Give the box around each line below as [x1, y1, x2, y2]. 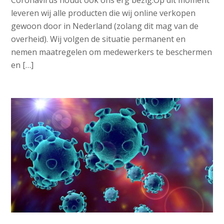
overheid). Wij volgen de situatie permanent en [11, 33, 186, 45]
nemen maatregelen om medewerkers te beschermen [11, 46, 212, 58]
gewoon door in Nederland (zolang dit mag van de [11, 20, 199, 32]
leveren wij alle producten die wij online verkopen [11, 7, 196, 19]
